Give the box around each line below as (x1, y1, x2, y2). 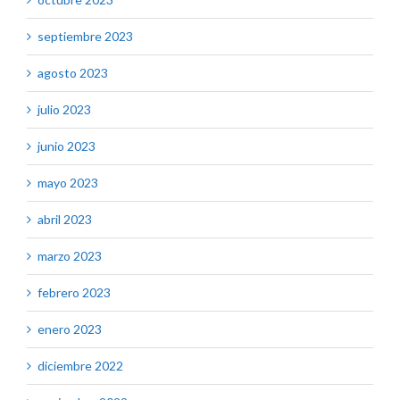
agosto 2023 (37, 65, 108, 81)
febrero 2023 (37, 285, 111, 301)
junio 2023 (37, 138, 96, 154)
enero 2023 (37, 321, 102, 337)
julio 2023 (37, 102, 91, 118)
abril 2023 (37, 212, 92, 228)
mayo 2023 (37, 175, 98, 191)
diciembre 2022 (37, 358, 123, 374)
